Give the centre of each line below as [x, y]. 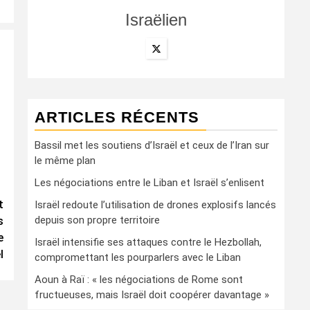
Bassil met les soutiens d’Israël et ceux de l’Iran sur [152, 145]
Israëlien [156, 20]
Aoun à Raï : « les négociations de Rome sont [139, 280]
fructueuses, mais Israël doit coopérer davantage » [152, 295]
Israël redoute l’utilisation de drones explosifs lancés [155, 205]
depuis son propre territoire [97, 220]
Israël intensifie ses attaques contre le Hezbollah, [148, 242]
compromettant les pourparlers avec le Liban [138, 257]
